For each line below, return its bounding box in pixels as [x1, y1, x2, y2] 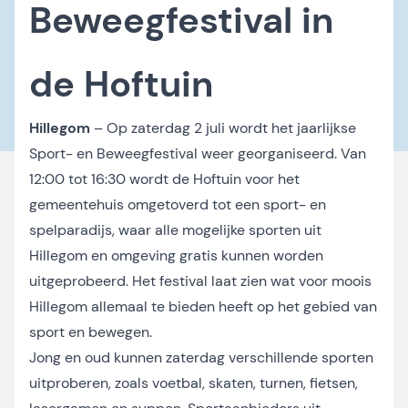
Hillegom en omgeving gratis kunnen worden [29, 246, 323, 265]
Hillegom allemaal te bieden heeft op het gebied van [29, 297, 377, 316]
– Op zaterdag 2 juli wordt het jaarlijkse [94, 118, 356, 138]
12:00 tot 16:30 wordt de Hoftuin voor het [29, 169, 300, 189]
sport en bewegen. [29, 322, 152, 342]
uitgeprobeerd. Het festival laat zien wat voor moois [29, 271, 372, 291]
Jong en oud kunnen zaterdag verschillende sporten [29, 348, 373, 367]
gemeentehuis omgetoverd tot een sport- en [29, 195, 326, 214]
